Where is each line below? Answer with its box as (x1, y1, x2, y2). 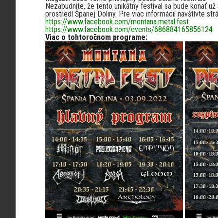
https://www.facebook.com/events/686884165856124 (45, 25, 213, 34)
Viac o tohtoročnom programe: (45, 33, 147, 42)
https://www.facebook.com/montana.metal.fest (45, 17, 189, 26)
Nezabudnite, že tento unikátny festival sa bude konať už (45, 1, 216, 11)
